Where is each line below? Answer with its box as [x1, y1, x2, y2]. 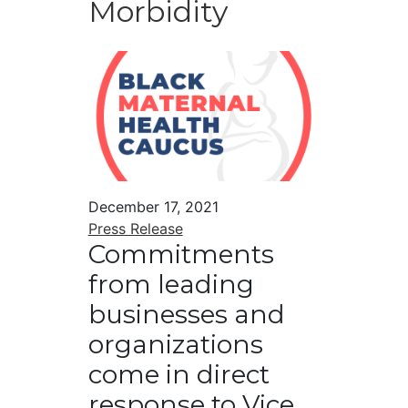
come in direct [87, 359, 270, 391]
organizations [87, 329, 263, 361]
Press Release [87, 219, 183, 239]
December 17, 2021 [87, 198, 219, 217]
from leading [87, 269, 254, 301]
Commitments [87, 239, 274, 270]
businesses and [87, 299, 285, 331]
